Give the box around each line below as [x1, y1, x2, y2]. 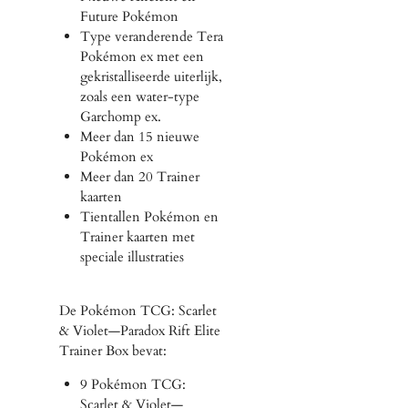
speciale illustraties [79, 247, 184, 266]
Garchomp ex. [79, 107, 165, 126]
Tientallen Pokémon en [79, 207, 219, 226]
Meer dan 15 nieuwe [79, 127, 199, 146]
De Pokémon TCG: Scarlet [59, 301, 217, 320]
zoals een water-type [79, 87, 199, 106]
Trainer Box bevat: [59, 341, 167, 360]
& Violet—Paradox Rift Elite [59, 321, 220, 340]
